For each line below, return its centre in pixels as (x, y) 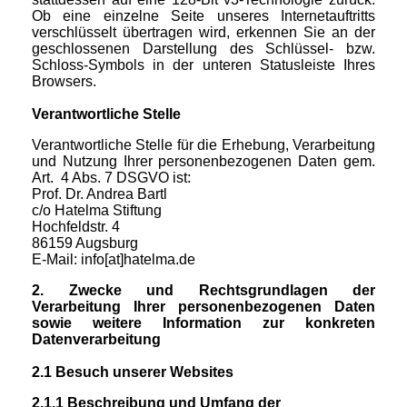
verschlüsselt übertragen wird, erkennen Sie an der (203, 33)
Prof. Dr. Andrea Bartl (99, 194)
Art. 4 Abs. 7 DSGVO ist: (111, 178)
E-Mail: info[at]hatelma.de (114, 260)
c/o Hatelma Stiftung (97, 211)
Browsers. (64, 82)
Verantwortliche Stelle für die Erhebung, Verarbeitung (203, 145)
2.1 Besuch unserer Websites (133, 372)
